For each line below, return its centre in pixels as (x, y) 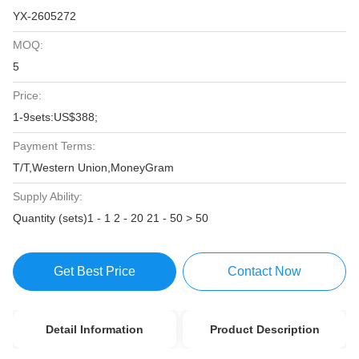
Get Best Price (94, 271)
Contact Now (265, 271)
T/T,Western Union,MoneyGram (93, 167)
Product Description (264, 329)
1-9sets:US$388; (55, 117)
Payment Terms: (54, 146)
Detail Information (94, 329)
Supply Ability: (48, 196)
